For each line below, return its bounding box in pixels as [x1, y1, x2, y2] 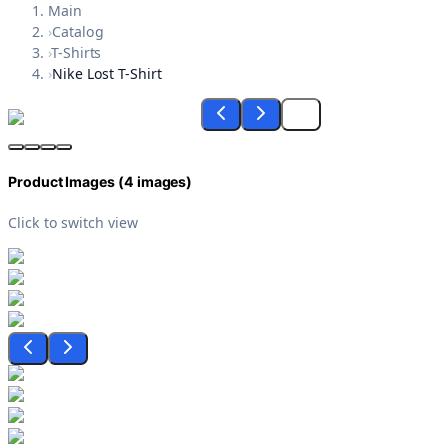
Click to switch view [8, 212, 138, 232]
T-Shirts [50, 43, 102, 63]
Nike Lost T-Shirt [51, 64, 162, 84]
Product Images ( [8, 173, 124, 191]
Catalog [51, 22, 104, 42]
